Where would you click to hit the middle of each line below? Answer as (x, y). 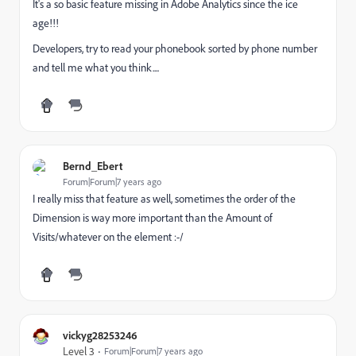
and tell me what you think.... (96, 68)
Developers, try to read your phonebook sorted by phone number (175, 48)
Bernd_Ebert (93, 166)
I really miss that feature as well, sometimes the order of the (164, 199)
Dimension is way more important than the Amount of (153, 218)
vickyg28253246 (100, 335)
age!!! (46, 23)
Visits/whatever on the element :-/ (108, 237)
